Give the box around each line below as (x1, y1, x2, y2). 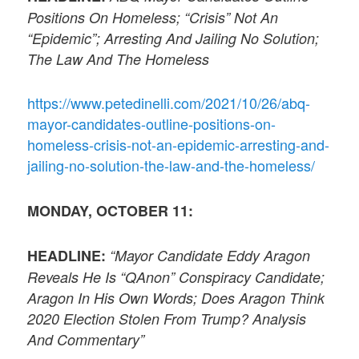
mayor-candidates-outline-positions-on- (27, 113, 276, 135)
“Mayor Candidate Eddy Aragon (110, 244, 311, 265)
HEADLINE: (27, 244, 107, 266)
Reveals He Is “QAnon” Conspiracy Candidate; (27, 266, 325, 287)
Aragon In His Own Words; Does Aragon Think (27, 287, 325, 308)
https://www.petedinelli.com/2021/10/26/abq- (27, 92, 311, 114)
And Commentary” (27, 329, 145, 349)
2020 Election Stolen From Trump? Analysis (27, 308, 307, 329)
